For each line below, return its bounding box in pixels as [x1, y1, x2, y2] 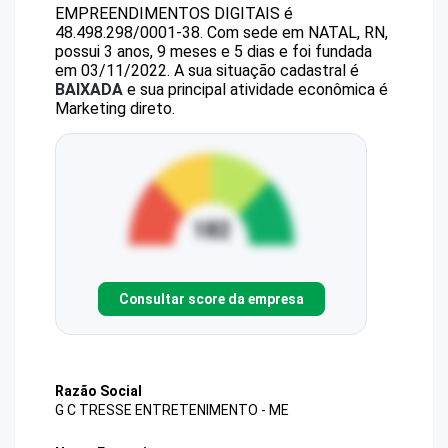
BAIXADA [55, 80, 123, 99]
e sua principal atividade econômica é [123, 80, 388, 99]
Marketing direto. [55, 99, 175, 118]
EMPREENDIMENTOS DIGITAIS [55, 4, 280, 23]
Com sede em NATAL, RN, [207, 23, 388, 42]
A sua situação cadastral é [170, 61, 359, 80]
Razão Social [55, 383, 142, 399]
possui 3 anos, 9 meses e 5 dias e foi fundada [55, 42, 372, 61]
